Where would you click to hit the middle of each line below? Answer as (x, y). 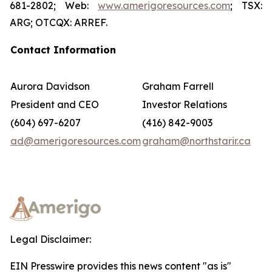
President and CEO (55, 104)
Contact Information (63, 50)
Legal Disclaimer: (50, 239)
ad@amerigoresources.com (76, 141)
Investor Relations (185, 104)
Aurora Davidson (50, 86)
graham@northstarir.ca (196, 141)
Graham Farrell (178, 86)
